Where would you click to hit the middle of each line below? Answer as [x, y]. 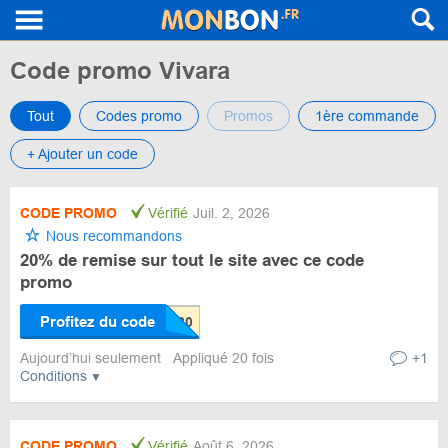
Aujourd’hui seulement [92, 358]
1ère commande [367, 116]
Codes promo [139, 116]
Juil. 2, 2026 [231, 213]
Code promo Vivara [120, 70]
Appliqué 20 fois [223, 358]
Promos [248, 116]
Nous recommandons [112, 236]
